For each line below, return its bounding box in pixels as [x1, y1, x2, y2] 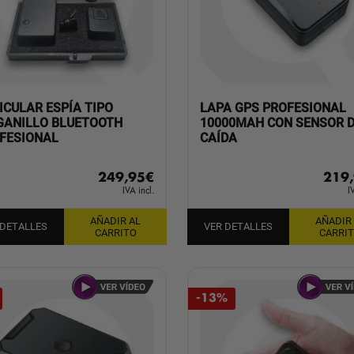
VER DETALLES [203, 220, 273, 233]
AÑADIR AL [90, 214, 141, 227]
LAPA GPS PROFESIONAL [199, 100, 346, 116]
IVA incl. [122, 186, 154, 195]
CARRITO [94, 226, 137, 239]
